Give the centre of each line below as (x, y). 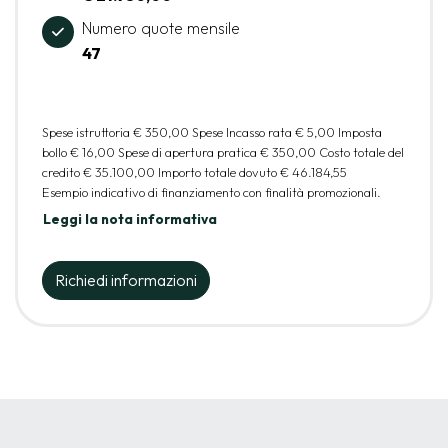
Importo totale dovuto (219, 171)
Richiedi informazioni (126, 279)
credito (62, 171)
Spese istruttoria (87, 131)
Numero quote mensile (161, 27)
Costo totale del (361, 151)
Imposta (360, 131)
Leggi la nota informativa (130, 218)
